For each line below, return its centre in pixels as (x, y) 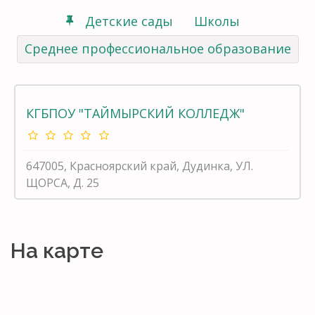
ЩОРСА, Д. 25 (63, 182)
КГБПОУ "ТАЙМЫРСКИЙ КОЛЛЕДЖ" (135, 113)
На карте (57, 250)
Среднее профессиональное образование (157, 48)
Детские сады (129, 21)
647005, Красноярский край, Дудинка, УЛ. (140, 166)
